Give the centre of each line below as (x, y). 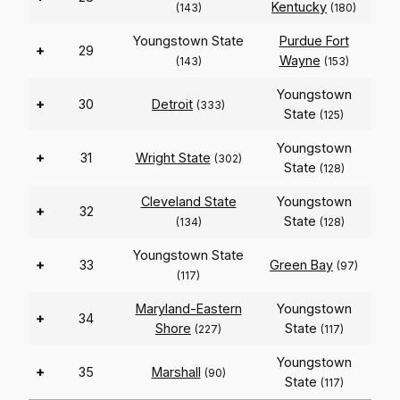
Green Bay (301, 265)
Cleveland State (188, 202)
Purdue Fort (314, 41)
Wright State (173, 158)
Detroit (172, 104)
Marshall (176, 372)
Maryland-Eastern (188, 309)
